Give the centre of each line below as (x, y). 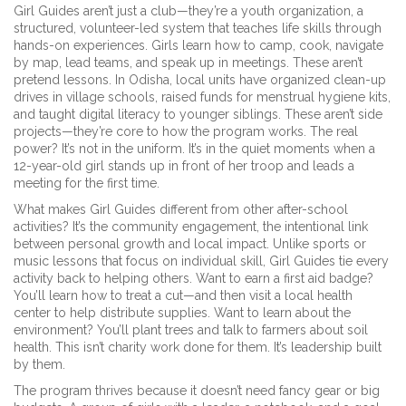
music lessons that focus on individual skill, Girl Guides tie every (201, 261)
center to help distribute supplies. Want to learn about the (182, 313)
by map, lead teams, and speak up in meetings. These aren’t (188, 63)
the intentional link (315, 227)
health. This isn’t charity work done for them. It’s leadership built (198, 347)
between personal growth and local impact (140, 244)
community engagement (184, 227)
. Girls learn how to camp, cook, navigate (264, 45)
